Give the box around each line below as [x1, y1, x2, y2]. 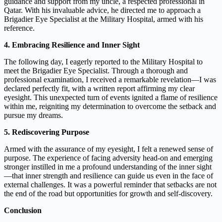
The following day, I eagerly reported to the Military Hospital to [4, 57, 203, 66]
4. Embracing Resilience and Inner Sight [4, 41, 140, 50]
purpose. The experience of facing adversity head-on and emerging [4, 154, 213, 163]
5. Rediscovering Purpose [4, 128, 89, 137]
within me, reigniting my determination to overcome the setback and [4, 102, 216, 111]
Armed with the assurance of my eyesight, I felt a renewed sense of [4, 145, 213, 154]
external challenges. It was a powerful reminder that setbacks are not [4, 180, 217, 189]
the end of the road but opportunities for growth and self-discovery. [4, 189, 213, 198]
